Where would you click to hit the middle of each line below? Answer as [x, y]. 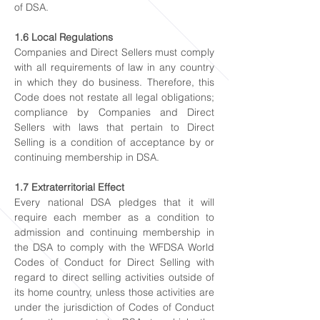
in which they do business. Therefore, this [114, 82]
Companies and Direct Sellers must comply [114, 52]
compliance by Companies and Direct [114, 112]
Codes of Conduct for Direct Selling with [114, 262]
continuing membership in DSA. [87, 157]
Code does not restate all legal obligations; [114, 97]
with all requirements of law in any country [114, 67]
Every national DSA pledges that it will [114, 202]
